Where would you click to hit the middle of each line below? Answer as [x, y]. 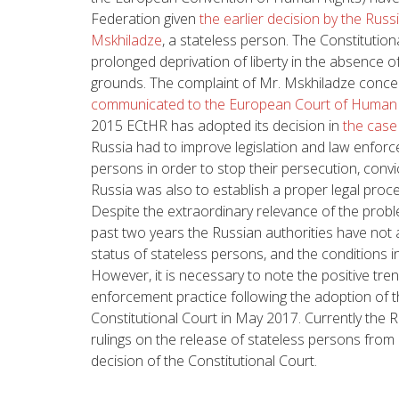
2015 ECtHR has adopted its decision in [217, 125]
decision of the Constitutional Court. [204, 360]
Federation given [145, 18]
